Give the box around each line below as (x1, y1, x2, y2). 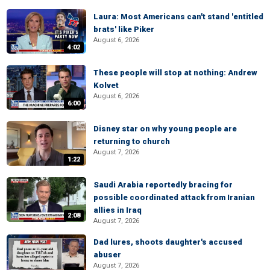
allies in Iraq (93, 206, 142, 215)
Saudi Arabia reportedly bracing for (93, 180, 233, 189)
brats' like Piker (93, 25, 154, 34)
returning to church (93, 137, 170, 146)
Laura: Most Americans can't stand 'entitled (93, 12, 263, 21)
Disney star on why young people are (93, 124, 237, 133)
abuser (93, 250, 121, 259)
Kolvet (93, 81, 119, 90)
